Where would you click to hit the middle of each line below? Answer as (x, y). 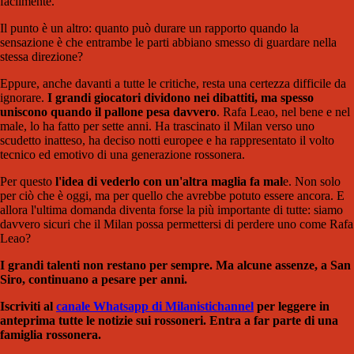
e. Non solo (312, 182)
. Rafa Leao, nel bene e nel (283, 112)
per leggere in (292, 307)
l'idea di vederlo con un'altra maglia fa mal (169, 182)
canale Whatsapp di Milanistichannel (155, 307)
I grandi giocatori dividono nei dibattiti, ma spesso (181, 98)
